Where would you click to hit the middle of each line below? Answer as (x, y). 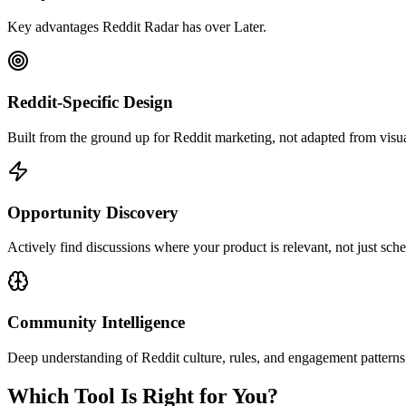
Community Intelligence (96, 323)
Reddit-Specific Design (90, 102)
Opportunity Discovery (93, 212)
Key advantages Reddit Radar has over (121, 27)
